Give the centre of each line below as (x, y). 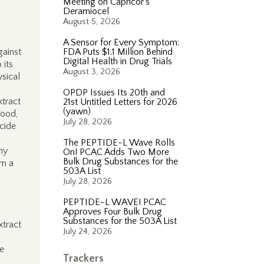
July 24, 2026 (88, 232)
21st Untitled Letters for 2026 (121, 102)
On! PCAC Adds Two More (116, 152)
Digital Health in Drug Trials (118, 61)
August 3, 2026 (92, 72)
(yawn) (77, 111)
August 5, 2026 (92, 22)
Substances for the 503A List (120, 221)
